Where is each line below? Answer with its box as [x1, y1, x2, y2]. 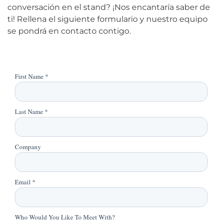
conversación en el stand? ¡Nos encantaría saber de [7, 2, 210, 12]
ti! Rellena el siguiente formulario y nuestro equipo [7, 14, 208, 24]
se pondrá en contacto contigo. [7, 26, 131, 36]
